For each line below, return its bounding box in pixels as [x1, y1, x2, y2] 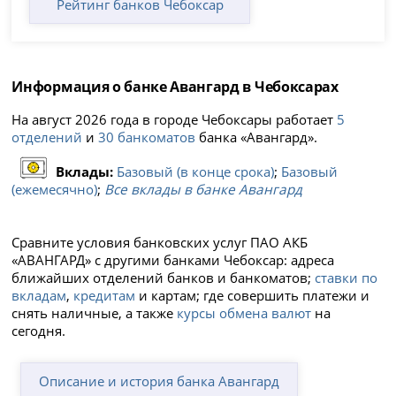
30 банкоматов [98, 127, 196, 146]
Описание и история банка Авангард [39, 371, 280, 390]
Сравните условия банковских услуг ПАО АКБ [11, 233, 308, 252]
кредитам [73, 286, 136, 305]
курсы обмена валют [177, 304, 312, 323]
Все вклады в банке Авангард [104, 179, 303, 198]
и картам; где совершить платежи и [135, 286, 370, 305]
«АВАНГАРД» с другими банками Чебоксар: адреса [11, 251, 335, 270]
